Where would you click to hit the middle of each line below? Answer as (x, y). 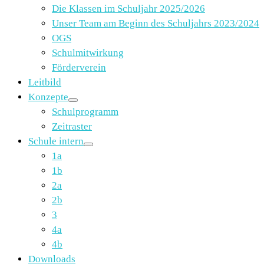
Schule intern (56, 141)
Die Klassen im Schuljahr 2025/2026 (128, 8)
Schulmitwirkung (88, 52)
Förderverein (79, 67)
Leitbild (45, 82)
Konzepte (48, 97)
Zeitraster (72, 126)
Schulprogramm (85, 111)
